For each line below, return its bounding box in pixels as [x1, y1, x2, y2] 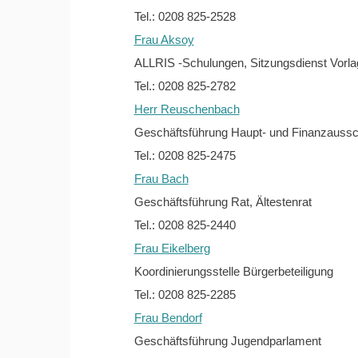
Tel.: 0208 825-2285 [133, 288, 236, 302]
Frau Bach [133, 172, 189, 186]
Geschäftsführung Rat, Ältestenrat [133, 195, 312, 209]
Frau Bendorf [133, 311, 202, 325]
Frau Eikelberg [133, 241, 210, 256]
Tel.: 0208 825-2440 [133, 218, 236, 233]
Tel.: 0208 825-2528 [133, 10, 236, 24]
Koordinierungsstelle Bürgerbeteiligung [133, 265, 333, 279]
